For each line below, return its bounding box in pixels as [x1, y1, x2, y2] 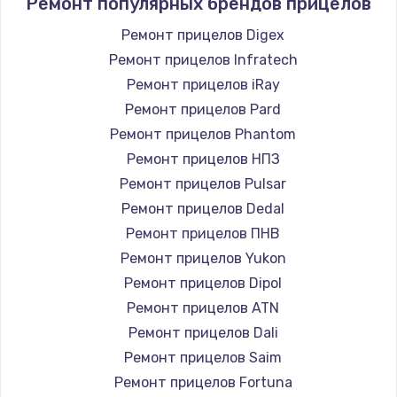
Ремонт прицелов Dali [128, 323, 278, 341]
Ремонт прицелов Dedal [121, 199, 284, 217]
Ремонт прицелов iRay [126, 75, 280, 93]
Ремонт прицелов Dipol [124, 274, 282, 292]
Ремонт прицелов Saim [124, 348, 282, 366]
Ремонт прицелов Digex [121, 26, 284, 43]
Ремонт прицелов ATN [127, 299, 279, 316]
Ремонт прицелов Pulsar [120, 175, 286, 192]
